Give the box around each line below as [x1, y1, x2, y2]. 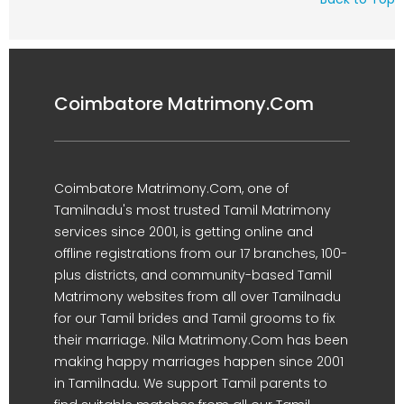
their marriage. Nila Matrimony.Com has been [54, 331, 348, 349]
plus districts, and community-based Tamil [54, 266, 332, 284]
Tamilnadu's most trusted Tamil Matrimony [54, 201, 331, 219]
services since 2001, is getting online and [54, 223, 313, 241]
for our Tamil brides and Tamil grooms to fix [54, 309, 335, 327]
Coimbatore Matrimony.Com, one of [54, 179, 289, 197]
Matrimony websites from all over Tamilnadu [54, 288, 341, 306]
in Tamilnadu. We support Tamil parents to [54, 374, 327, 392]
